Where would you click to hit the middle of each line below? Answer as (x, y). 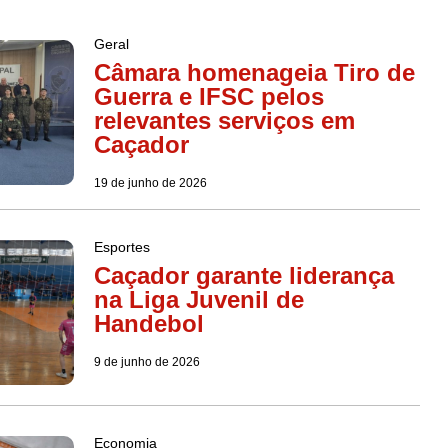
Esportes (121, 246)
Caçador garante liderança (243, 275)
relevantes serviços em (224, 120)
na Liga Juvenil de (198, 299)
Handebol (148, 323)
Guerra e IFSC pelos (208, 96)
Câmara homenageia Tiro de (254, 72)
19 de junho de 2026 (150, 182)
